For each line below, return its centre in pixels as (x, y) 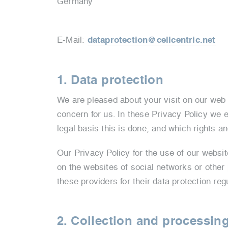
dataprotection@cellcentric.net (151, 40)
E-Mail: (72, 40)
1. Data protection (110, 80)
